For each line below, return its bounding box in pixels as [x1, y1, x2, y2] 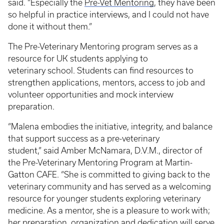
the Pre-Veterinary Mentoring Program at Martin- [8, 158, 192, 167]
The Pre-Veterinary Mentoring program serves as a [8, 42, 198, 51]
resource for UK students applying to [8, 54, 148, 63]
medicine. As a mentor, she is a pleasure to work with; [8, 206, 210, 215]
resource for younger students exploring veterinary [8, 194, 200, 203]
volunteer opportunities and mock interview [8, 90, 173, 99]
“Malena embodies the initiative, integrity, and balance [8, 122, 212, 131]
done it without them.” [8, 22, 92, 31]
